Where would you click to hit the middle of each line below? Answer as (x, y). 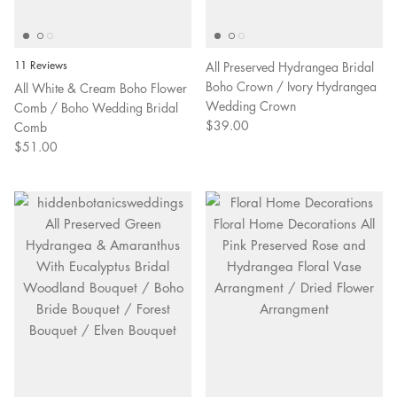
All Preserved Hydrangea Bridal (290, 66)
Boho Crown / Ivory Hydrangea (291, 86)
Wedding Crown (251, 105)
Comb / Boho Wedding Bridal (96, 107)
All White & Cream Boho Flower (101, 87)
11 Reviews (41, 65)
